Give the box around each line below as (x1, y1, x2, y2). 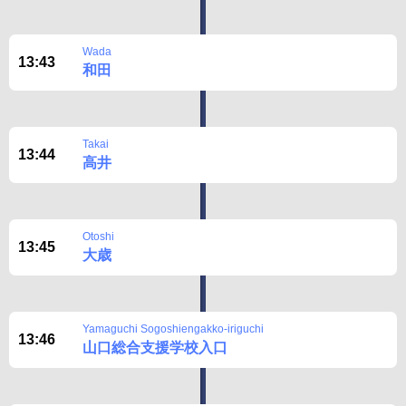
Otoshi (82, 230, 114, 243)
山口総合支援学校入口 (82, 340, 227, 355)
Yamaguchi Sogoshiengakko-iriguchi (82, 323, 264, 335)
